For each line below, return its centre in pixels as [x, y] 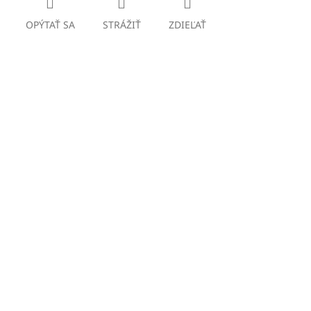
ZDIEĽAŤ [187, 24]
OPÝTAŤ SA [50, 24]
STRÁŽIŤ [121, 24]
